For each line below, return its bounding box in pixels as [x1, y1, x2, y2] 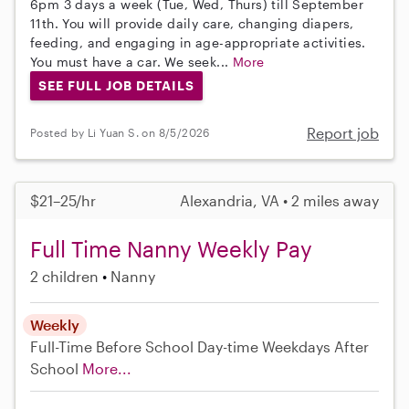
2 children [30, 267, 99, 285]
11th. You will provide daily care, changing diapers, [30, 16, 354, 32]
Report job [307, 123, 379, 142]
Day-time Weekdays [197, 337, 330, 355]
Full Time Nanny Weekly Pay [30, 235, 312, 262]
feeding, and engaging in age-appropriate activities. [30, 35, 366, 51]
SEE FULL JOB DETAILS [37, 78, 194, 94]
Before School [96, 337, 194, 355]
